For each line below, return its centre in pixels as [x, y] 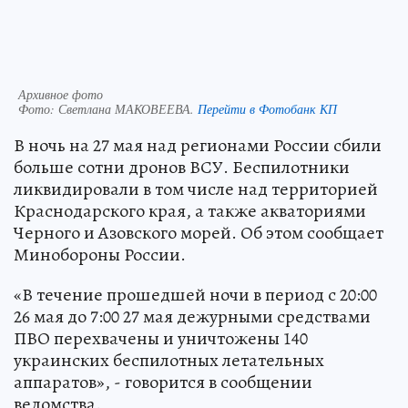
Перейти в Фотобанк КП [267, 108]
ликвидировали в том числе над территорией [196, 189]
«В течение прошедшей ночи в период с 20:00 [195, 294]
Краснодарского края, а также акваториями [190, 210]
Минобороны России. [100, 254]
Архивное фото [61, 94]
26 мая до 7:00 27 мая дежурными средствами [192, 316]
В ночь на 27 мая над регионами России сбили [198, 145]
